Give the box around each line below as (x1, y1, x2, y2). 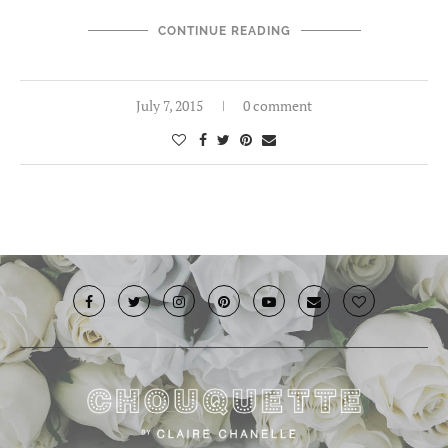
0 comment (243, 95, 312, 115)
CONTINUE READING (157, 23, 291, 38)
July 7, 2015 (136, 95, 203, 115)
